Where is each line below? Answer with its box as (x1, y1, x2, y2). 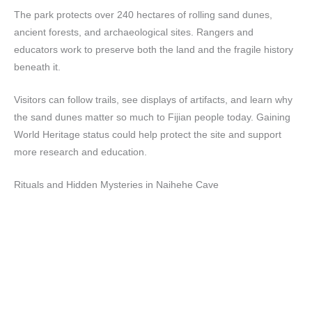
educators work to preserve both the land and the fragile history (14, 45, 293, 56)
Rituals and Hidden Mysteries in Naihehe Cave (14, 180, 219, 191)
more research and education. (14, 147, 147, 158)
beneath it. (14, 62, 61, 73)
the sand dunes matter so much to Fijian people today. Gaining (14, 112, 290, 123)
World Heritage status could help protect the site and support (14, 130, 281, 141)
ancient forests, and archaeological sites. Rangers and (14, 27, 253, 38)
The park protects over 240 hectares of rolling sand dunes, (14, 10, 272, 21)
